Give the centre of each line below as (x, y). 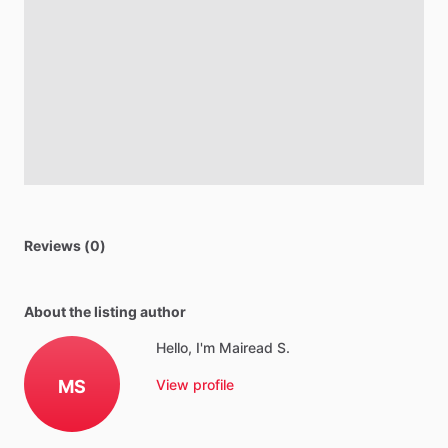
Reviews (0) (65, 245)
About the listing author (105, 311)
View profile (195, 384)
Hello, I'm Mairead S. (223, 347)
